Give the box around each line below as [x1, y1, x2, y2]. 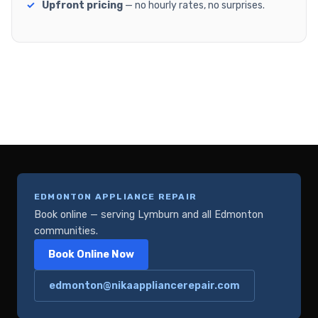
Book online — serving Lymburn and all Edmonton [34, 209, 263, 221]
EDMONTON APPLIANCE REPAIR [34, 192, 197, 202]
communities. [34, 225, 98, 238]
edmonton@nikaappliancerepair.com [49, 280, 240, 292]
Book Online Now [48, 248, 134, 261]
